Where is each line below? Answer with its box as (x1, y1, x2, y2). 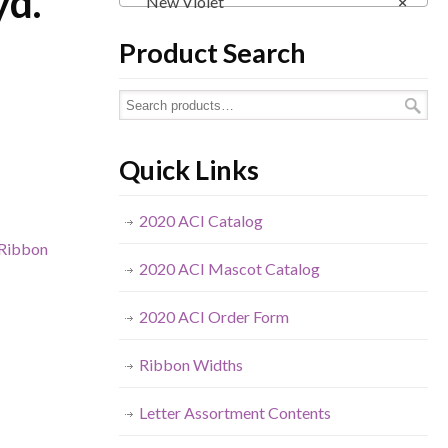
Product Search (118, 36, 306, 69)
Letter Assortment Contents (138, 403, 331, 422)
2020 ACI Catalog (138, 211, 263, 230)
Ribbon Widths (138, 355, 243, 374)
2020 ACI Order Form (138, 307, 289, 326)
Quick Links (118, 153, 259, 186)
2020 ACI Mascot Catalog (138, 259, 320, 278)
